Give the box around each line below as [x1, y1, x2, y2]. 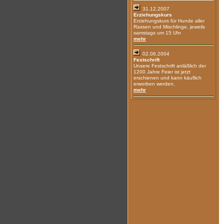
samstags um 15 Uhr [133, 30, 181, 35]
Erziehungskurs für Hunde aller [133, 18, 204, 23]
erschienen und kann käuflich [133, 75, 201, 80]
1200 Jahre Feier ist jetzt [133, 69, 190, 74]
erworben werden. [133, 81, 175, 86]
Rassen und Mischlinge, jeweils [133, 24, 205, 29]
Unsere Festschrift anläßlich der [133, 63, 206, 68]
